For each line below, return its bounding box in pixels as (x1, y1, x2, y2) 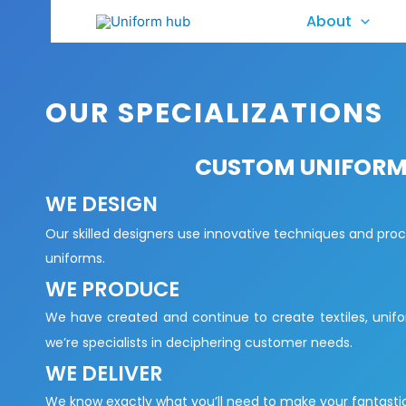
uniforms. (45, 249, 105, 267)
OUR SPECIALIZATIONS (45, 94, 383, 132)
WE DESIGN (45, 189, 158, 218)
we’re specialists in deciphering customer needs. (45, 333, 353, 352)
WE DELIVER (45, 359, 163, 388)
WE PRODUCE (45, 275, 179, 304)
